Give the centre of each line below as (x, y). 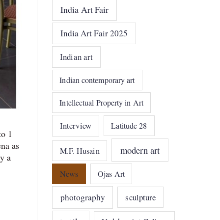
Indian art (77, 57)
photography (82, 197)
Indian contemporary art (97, 80)
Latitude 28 (129, 126)
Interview (76, 126)
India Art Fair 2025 (94, 33)
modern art (140, 150)
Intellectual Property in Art (101, 102)
